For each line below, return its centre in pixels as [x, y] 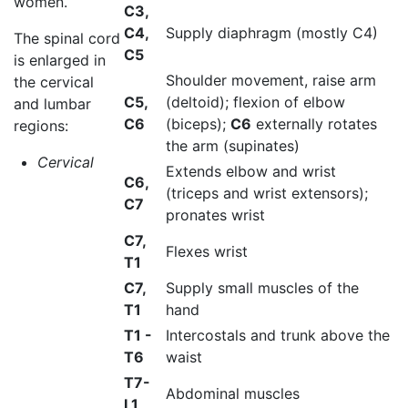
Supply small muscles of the [262, 287]
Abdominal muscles [233, 393]
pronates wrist [215, 214]
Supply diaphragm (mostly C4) [272, 32]
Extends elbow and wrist [251, 171]
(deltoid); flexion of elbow [255, 102]
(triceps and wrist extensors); [267, 193]
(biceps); [198, 123]
